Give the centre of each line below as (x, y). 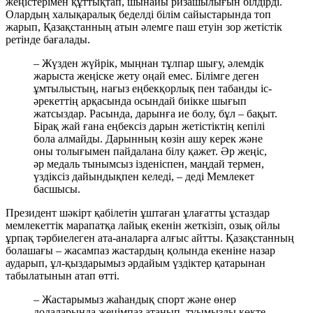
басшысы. (57, 189)
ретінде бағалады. (48, 40)
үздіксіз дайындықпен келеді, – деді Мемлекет (144, 177)
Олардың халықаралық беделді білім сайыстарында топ (138, 15)
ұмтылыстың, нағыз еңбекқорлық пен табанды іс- (153, 89)
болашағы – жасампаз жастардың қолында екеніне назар (140, 251)
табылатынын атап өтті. (63, 276)
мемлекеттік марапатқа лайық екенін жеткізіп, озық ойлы (143, 226)
